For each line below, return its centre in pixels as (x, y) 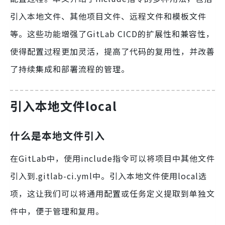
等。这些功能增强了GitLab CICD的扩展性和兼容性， (112, 34)
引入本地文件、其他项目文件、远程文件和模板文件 (108, 16)
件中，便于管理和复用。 (57, 211)
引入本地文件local (64, 106)
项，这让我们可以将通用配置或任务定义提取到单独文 (113, 194)
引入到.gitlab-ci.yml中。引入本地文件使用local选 (108, 176)
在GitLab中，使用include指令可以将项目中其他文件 (113, 158)
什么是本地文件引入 (58, 136)
